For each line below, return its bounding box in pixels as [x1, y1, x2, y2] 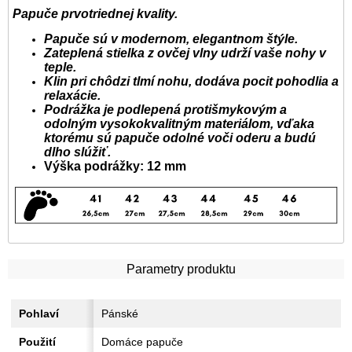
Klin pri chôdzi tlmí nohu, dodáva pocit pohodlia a [44, 74, 339, 88]
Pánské [101, 306, 138, 320]
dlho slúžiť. [44, 145, 111, 159]
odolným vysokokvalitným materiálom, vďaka [44, 116, 314, 130]
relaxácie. [44, 88, 101, 102]
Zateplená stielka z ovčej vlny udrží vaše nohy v [44, 46, 326, 60]
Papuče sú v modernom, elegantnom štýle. [44, 31, 298, 46]
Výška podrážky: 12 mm [44, 159, 186, 173]
